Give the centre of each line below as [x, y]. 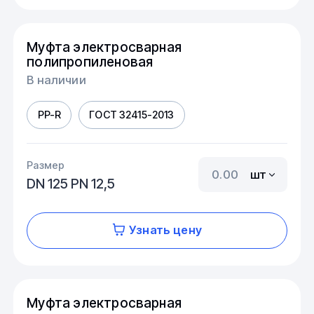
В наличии [56, 80]
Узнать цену [165, 230]
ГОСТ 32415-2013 [132, 115]
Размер [46, 165]
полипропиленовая [90, 62]
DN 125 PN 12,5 [71, 183]
